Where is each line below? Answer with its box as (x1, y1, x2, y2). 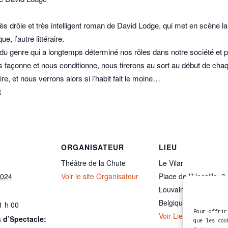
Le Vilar (159, 158, 183, 168)
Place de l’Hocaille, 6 (159, 171, 225, 182)
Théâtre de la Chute (61, 158, 126, 168)
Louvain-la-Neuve (159, 184, 216, 195)
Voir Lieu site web (159, 211, 215, 221)
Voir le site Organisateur (61, 171, 138, 182)
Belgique (159, 197, 187, 208)
